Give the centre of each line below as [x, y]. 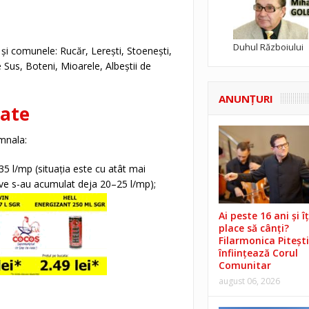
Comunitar [245, 266]
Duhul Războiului [268, 47]
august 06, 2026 [249, 281]
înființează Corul [258, 253]
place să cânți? [253, 228]
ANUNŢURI [246, 98]
